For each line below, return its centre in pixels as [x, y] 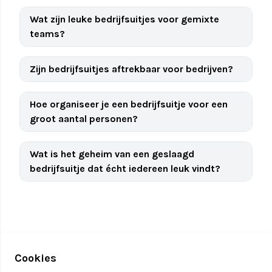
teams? [47, 34]
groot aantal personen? [84, 119]
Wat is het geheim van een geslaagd [112, 154]
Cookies [36, 258]
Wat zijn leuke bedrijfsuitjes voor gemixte [124, 19]
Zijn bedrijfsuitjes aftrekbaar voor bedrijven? [131, 69]
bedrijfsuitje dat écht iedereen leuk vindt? [125, 168]
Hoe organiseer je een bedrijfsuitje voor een [129, 104]
